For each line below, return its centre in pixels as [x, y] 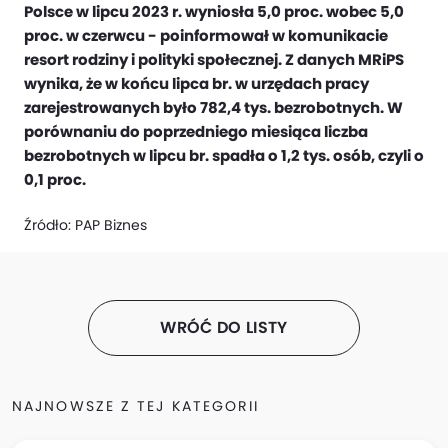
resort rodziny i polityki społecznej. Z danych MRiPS [214, 59]
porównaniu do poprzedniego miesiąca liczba [196, 131]
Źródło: [49, 225]
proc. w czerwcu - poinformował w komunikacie [206, 35]
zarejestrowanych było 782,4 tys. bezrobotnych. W [213, 107]
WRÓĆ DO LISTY [224, 327]
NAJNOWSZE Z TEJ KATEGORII [136, 406]
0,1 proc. [55, 179]
